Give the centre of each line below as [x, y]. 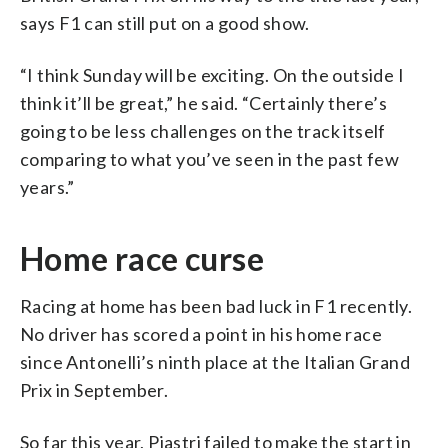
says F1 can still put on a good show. [165, 22]
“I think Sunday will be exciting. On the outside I [212, 74]
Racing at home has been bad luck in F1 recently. [216, 305]
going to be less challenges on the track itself [203, 130]
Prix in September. [94, 389]
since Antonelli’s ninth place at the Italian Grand [215, 361]
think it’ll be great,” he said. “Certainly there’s [203, 102]
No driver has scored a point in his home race [201, 333]
